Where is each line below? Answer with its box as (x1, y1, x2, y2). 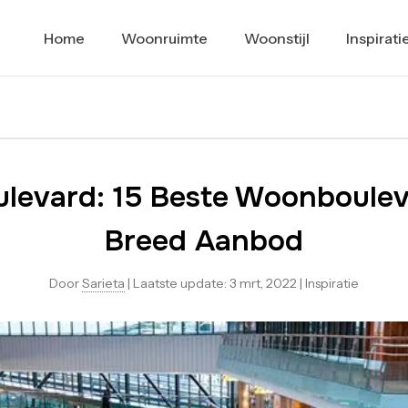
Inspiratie (305, 275, 359, 291)
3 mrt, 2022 (229, 275, 297, 291)
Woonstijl (243, 28, 310, 47)
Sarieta (82, 275, 125, 291)
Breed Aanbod (105, 222, 303, 260)
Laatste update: (133, 275, 229, 291)
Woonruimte (120, 28, 208, 47)
